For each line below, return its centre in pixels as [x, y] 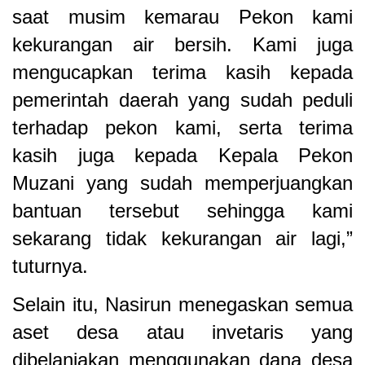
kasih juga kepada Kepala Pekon [182, 155]
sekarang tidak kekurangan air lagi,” [182, 238]
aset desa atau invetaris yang [182, 332]
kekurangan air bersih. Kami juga [182, 44]
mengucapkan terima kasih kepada [182, 72]
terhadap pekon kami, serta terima [182, 127]
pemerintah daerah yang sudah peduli [182, 99]
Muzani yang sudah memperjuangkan [182, 182]
